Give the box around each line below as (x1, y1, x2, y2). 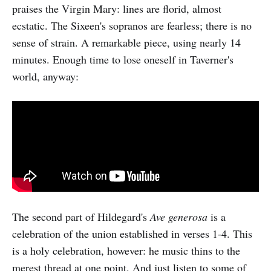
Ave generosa (150, 209, 207, 224)
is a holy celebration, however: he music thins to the (12, 243, 240, 258)
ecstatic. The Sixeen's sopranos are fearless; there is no (12, 18, 252, 33)
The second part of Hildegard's (12, 209, 150, 224)
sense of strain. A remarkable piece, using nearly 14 (12, 35, 241, 50)
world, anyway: (12, 69, 79, 83)
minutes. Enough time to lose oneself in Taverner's (12, 52, 233, 67)
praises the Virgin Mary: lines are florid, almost (12, 1, 221, 16)
